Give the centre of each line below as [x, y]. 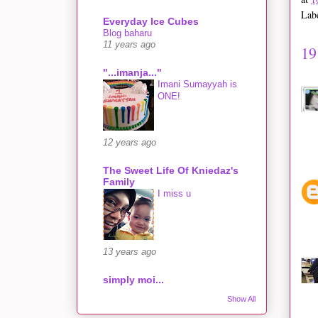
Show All [241, 298]
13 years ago [130, 252]
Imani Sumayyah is [197, 84]
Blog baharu [127, 33]
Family [119, 181]
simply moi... [133, 279]
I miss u [174, 193]
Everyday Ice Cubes [151, 21]
